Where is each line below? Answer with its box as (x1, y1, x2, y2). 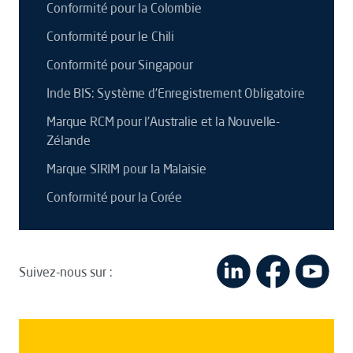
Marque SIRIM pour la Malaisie (46, 161, 206, 176)
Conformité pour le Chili (46, 28, 175, 44)
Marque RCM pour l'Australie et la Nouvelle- (46, 113, 281, 129)
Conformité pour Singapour (46, 57, 193, 72)
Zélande (46, 132, 91, 148)
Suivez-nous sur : (19, 263, 113, 280)
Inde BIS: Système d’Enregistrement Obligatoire (46, 85, 305, 101)
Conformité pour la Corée (46, 189, 183, 205)
